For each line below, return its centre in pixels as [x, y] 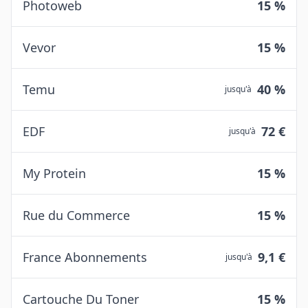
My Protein [54, 173]
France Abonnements [85, 257]
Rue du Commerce [76, 215]
